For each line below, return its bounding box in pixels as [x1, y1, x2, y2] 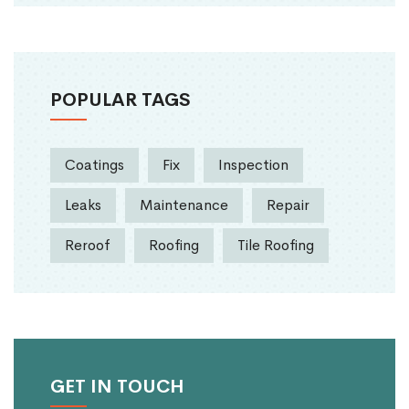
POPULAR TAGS [50, 88, 191, 111]
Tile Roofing [237, 236, 314, 256]
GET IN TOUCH [50, 374, 184, 398]
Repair [267, 195, 309, 215]
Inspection [218, 155, 288, 175]
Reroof [65, 236, 110, 256]
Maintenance [140, 195, 228, 215]
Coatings [65, 155, 124, 175]
